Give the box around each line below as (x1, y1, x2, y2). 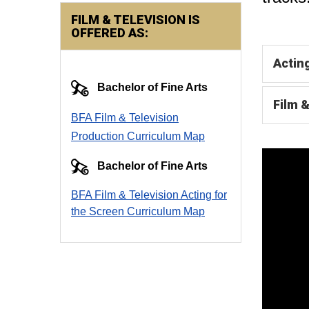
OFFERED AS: (71, 26, 148, 40)
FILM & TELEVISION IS (71, 12, 200, 27)
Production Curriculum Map (71, 130, 205, 142)
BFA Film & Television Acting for (71, 188, 227, 201)
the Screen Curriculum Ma (71, 205, 199, 217)
